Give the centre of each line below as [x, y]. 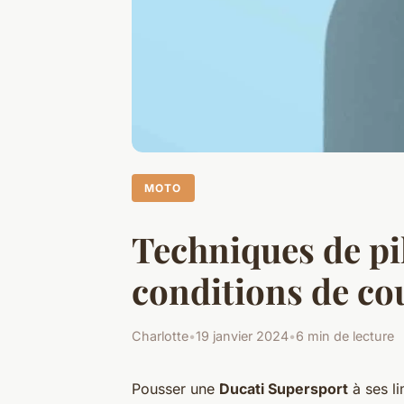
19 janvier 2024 [242, 336]
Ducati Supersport [284, 389]
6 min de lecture [345, 336]
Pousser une [175, 389]
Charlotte [160, 336]
